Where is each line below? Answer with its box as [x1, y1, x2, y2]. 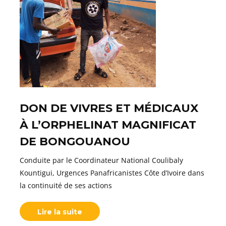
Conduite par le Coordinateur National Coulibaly [20, 155, 183, 165]
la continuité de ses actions [20, 180, 112, 190]
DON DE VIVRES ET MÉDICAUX [20, 101, 198, 115]
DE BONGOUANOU [20, 134, 130, 148]
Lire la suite [37, 207, 82, 216]
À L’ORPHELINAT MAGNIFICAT [20, 118, 196, 132]
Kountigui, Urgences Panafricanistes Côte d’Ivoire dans [20, 167, 204, 178]
